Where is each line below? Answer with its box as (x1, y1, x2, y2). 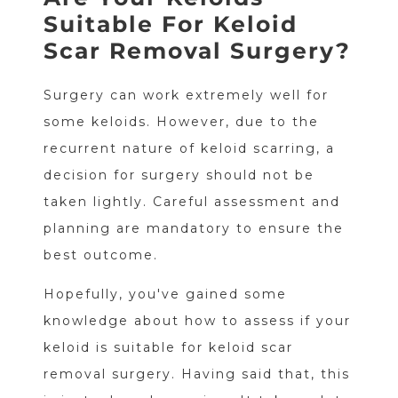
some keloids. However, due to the (43, 114, 319, 131)
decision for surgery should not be (43, 167, 314, 184)
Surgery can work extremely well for (43, 87, 329, 104)
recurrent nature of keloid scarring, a (43, 140, 335, 157)
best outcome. (43, 247, 158, 264)
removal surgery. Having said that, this (43, 366, 350, 383)
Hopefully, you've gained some (43, 286, 287, 303)
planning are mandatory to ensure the (43, 220, 344, 237)
